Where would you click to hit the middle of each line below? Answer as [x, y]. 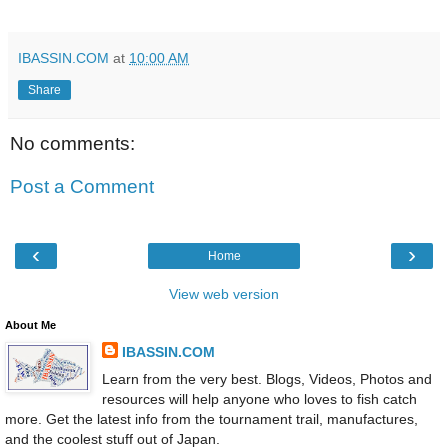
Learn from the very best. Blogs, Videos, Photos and [266, 379]
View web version [224, 293]
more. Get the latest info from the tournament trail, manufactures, [211, 419]
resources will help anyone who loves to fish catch [259, 399]
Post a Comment [82, 187]
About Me [30, 324]
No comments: [72, 143]
